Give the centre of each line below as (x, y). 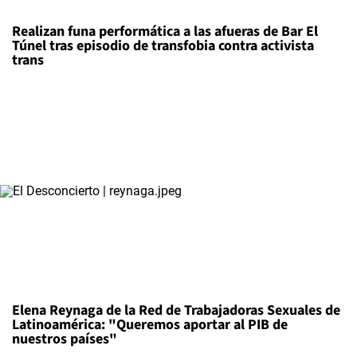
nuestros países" (65, 339)
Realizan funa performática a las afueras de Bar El (165, 31)
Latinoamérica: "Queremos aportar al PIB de (150, 324)
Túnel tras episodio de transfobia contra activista (163, 45)
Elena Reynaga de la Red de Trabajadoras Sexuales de (176, 310)
